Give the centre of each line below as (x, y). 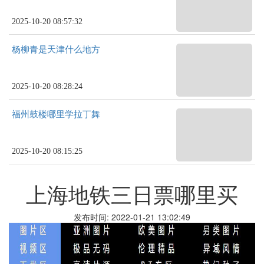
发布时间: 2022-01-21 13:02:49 (132, 217)
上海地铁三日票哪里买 (132, 194)
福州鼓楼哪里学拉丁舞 (56, 114)
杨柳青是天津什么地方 (56, 49)
